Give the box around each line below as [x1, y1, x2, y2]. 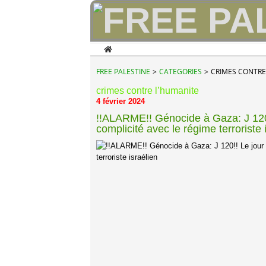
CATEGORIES [159, 66, 202, 77]
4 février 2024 [96, 97, 145, 106]
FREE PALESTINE [96, 66, 150, 77]
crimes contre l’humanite [96, 85, 199, 96]
